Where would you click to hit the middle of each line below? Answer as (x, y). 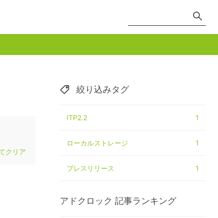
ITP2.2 (77, 118)
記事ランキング (145, 201)
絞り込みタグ (103, 89)
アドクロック (86, 201)
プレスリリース (91, 168)
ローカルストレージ (97, 143)
